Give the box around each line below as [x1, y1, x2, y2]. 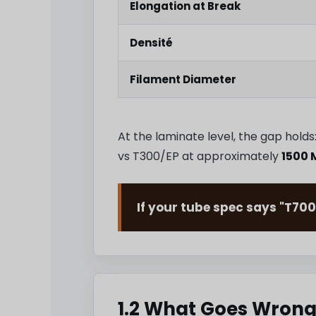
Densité [130, 35, 173, 51]
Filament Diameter [130, 72, 236, 87]
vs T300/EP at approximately [118, 148, 281, 165]
